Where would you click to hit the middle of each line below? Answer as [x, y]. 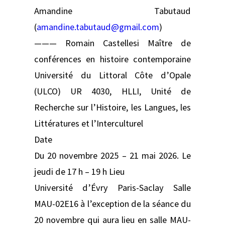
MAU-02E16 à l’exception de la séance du [113, 203]
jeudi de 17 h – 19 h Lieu [79, 171]
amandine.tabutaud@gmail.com [98, 27]
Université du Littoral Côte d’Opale [113, 75]
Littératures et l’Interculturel [89, 123]
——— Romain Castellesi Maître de [113, 43]
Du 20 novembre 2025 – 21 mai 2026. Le [113, 155]
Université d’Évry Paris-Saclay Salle [113, 187]
